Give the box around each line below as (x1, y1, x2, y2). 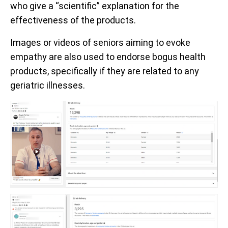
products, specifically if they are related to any (10, 66, 199, 77)
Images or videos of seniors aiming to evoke (10, 37, 190, 48)
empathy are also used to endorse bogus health (10, 51, 206, 63)
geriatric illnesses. (10, 80, 85, 91)
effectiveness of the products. (10, 15, 136, 26)
